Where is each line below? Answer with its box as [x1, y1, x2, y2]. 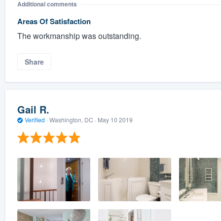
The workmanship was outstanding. [17, 30, 141, 42]
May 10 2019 [97, 115, 133, 124]
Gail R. [17, 102, 49, 116]
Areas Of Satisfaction [17, 16, 91, 27]
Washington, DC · [47, 115, 98, 124]
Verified [23, 115, 46, 124]
